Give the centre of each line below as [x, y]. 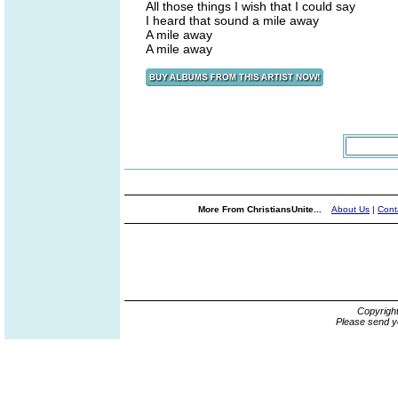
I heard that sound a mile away [232, 20]
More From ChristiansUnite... [261, 209]
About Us [350, 209]
